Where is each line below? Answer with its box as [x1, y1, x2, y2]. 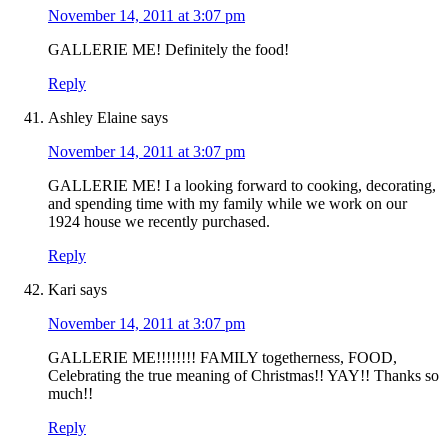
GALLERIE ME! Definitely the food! [48, 41, 289, 59]
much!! [48, 385, 93, 403]
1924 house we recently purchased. [48, 213, 270, 231]
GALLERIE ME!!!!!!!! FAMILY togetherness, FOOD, [48, 349, 397, 367]
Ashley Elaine [48, 109, 137, 127]
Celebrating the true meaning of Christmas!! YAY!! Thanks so [48, 367, 439, 385]
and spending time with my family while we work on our [48, 195, 407, 213]
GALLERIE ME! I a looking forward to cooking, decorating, [48, 177, 436, 195]
